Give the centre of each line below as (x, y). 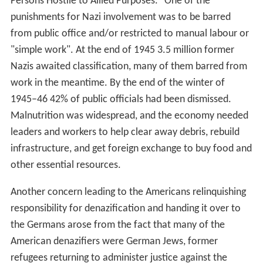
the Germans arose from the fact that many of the (117, 225)
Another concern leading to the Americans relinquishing (128, 192)
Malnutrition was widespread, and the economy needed (129, 116)
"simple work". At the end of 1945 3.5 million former (122, 50)
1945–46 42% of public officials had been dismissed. (121, 99)
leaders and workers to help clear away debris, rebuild (125, 132)
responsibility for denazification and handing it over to (125, 208)
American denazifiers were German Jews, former (114, 241)
